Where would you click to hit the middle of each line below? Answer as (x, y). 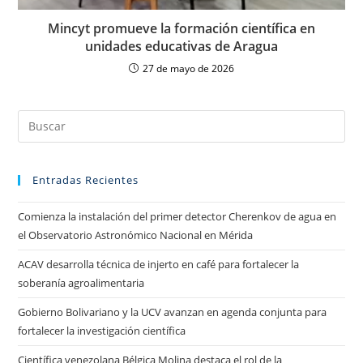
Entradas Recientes (86, 179)
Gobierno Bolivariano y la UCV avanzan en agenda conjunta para (173, 312)
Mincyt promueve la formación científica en (181, 28)
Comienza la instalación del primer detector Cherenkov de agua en (177, 216)
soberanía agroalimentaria (81, 282)
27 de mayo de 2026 (188, 68)
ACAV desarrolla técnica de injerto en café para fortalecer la (159, 264)
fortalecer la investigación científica (102, 330)
